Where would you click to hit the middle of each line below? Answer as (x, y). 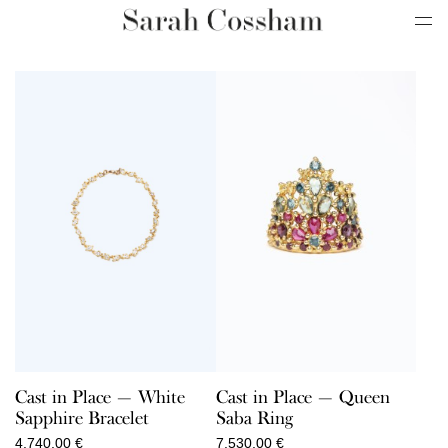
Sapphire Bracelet (82, 417)
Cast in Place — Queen (302, 396)
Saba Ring (254, 417)
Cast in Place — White (100, 396)
